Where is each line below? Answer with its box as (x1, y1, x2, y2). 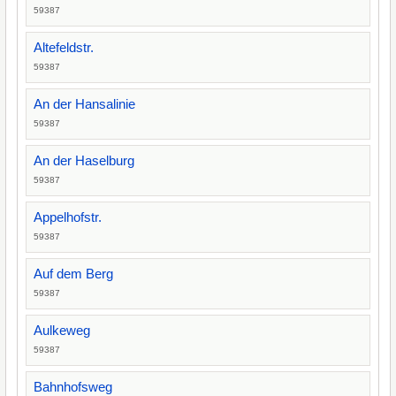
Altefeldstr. (34, 40, 94, 55)
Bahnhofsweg (34, 379, 112, 394)
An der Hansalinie (34, 96, 135, 111)
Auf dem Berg (34, 266, 113, 281)
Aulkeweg (34, 323, 90, 338)
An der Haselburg (34, 153, 134, 168)
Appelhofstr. (34, 209, 102, 225)
